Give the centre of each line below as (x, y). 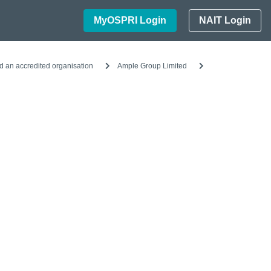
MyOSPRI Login (130, 20)
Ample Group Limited (152, 66)
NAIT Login (225, 20)
